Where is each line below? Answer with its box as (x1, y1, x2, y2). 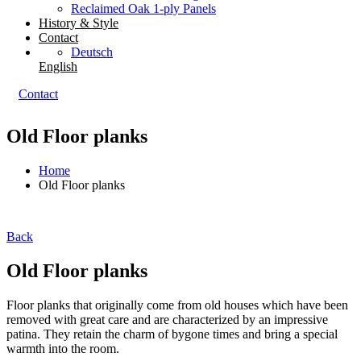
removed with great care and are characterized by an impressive (6, 312, 328, 326)
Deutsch (71, 45, 113, 59)
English (39, 60, 77, 73)
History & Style (39, 16, 118, 30)
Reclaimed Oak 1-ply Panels (71, 2, 216, 15)
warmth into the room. (6, 341, 122, 355)
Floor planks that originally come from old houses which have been (6, 297, 348, 312)
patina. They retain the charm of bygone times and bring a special (6, 326, 338, 341)
